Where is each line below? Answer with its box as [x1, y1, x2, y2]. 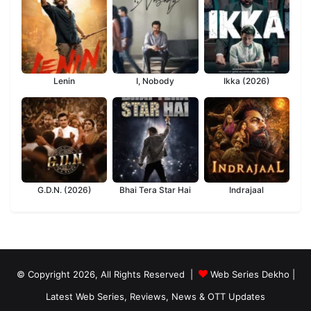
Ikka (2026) [223, 75, 270, 86]
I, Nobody [136, 75, 175, 86]
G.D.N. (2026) [37, 184, 92, 195]
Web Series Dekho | [210, 268, 295, 280]
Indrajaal [229, 184, 264, 195]
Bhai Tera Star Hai [119, 184, 192, 195]
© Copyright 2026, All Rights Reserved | [16, 268, 199, 280]
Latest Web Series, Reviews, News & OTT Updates [46, 290, 265, 302]
